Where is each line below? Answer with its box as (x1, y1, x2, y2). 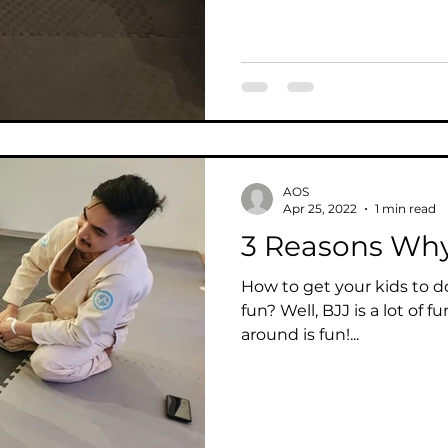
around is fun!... (241, 325, 359, 344)
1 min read (375, 201, 436, 216)
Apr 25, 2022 (283, 201, 357, 216)
